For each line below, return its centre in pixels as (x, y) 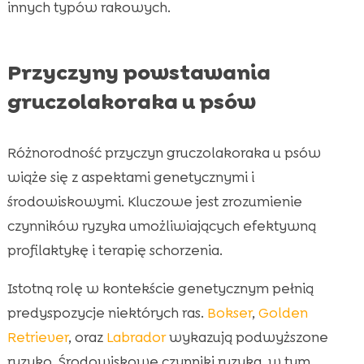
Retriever (37, 338)
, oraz (87, 338)
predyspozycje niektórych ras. (107, 313)
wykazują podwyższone (247, 338)
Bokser (229, 313)
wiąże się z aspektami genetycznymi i (130, 178)
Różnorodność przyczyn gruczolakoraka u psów (164, 153)
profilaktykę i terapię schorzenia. (115, 251)
